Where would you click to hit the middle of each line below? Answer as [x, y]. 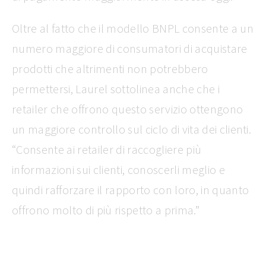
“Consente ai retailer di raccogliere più [107, 149]
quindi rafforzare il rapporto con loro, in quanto [131, 189]
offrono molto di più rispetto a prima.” [106, 210]
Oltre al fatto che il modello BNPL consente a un [133, 28]
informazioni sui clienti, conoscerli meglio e [118, 169]
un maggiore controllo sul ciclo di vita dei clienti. [132, 129]
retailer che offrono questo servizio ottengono [128, 109]
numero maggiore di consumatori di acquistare [130, 48]
